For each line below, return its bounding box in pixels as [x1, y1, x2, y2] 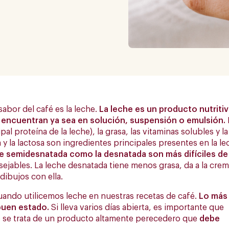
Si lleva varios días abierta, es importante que [49, 203, 224, 212]
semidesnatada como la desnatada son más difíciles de [6, 150, 228, 159]
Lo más [197, 192, 227, 201]
